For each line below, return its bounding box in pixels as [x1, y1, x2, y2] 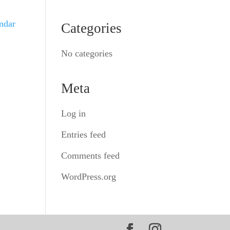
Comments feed [61, 150, 120, 161]
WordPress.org [61, 171, 117, 182]
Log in [61, 108, 86, 119]
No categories [61, 48, 113, 59]
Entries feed [61, 129, 106, 140]
